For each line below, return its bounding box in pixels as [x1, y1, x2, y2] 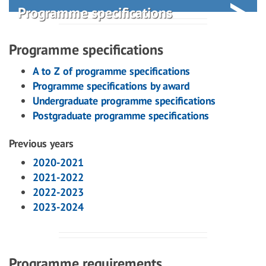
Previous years [9, 137, 74, 150]
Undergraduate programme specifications [33, 94, 216, 107]
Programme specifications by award [33, 79, 189, 93]
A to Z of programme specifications [33, 64, 190, 78]
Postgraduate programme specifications [33, 109, 209, 122]
